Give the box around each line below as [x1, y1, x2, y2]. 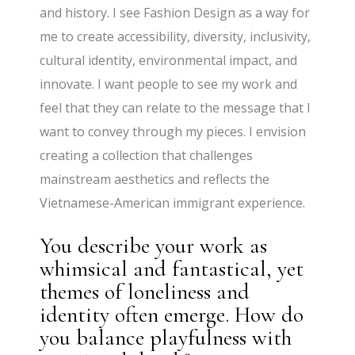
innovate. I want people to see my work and [40, 75, 298, 94]
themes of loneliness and [40, 278, 250, 306]
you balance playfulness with [40, 324, 292, 352]
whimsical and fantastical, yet [40, 255, 304, 283]
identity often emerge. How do [40, 301, 304, 329]
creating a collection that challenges [40, 147, 254, 165]
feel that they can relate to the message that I [40, 99, 311, 117]
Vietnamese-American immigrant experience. [40, 194, 306, 212]
